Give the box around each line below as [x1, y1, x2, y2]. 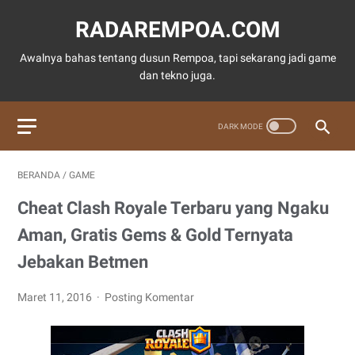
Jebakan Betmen [17, 252, 148, 272]
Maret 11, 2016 [17, 291, 94, 303]
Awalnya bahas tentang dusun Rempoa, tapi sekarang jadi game [19, 52, 336, 64]
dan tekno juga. [139, 69, 216, 82]
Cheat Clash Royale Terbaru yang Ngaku [17, 198, 329, 218]
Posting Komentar [105, 291, 195, 303]
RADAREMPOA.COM [74, 17, 281, 43]
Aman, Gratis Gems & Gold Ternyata [17, 225, 293, 245]
